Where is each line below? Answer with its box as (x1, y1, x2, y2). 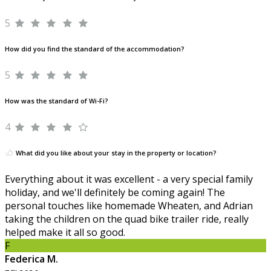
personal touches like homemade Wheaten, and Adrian (5, 199, 253, 213)
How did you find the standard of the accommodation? (5, 45, 184, 54)
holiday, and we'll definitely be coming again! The (5, 186, 225, 200)
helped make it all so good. (5, 226, 125, 240)
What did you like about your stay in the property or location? (14, 149, 217, 158)
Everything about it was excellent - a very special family (5, 172, 253, 186)
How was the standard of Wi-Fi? (5, 97, 108, 106)
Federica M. (5, 252, 58, 266)
